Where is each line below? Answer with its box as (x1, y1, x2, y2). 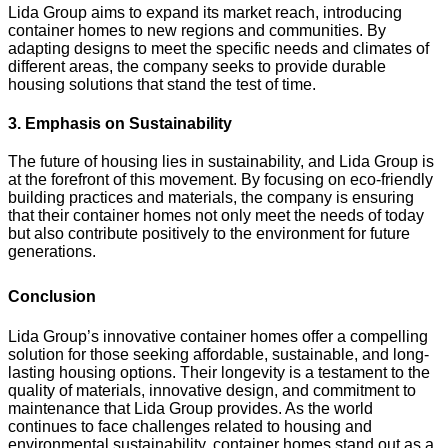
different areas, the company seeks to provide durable (8, 57, 386, 75)
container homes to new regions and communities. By (8, 21, 386, 39)
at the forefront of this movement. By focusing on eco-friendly (8, 170, 433, 188)
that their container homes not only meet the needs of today (8, 206, 424, 224)
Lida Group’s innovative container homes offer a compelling (8, 327, 428, 345)
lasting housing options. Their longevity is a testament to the (8, 363, 430, 381)
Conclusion (8, 287, 96, 305)
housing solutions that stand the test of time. (8, 75, 316, 93)
